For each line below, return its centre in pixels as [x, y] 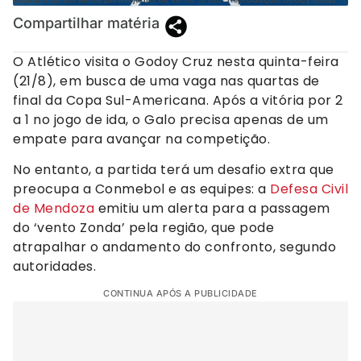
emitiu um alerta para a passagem [212, 208]
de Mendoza [54, 208]
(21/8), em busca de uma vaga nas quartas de [166, 81]
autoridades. [56, 266]
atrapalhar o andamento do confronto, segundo [174, 247]
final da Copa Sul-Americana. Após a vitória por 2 [178, 100]
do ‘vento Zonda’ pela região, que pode [143, 227]
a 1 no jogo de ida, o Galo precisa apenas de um [171, 119]
